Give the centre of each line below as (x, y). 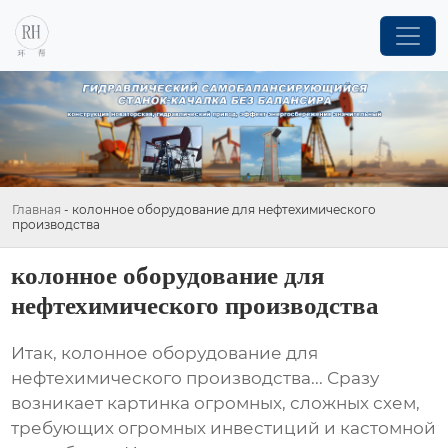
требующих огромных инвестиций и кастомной (224, 428)
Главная (36, 209)
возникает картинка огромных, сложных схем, (216, 403)
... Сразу (345, 378)
